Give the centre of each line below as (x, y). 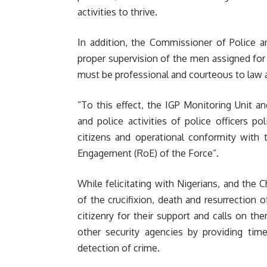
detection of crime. (119, 248)
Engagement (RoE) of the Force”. (148, 153)
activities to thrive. (117, 12)
